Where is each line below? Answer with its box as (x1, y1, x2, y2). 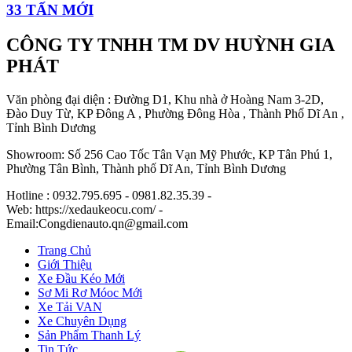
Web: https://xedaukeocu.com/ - (6, 202, 163, 216)
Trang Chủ (38, 243, 91, 257)
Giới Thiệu (38, 257, 92, 271)
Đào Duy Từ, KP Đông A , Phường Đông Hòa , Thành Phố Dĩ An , (6, 106, 344, 120)
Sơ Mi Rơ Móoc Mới (38, 285, 142, 299)
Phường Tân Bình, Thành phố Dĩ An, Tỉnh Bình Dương (6, 161, 286, 175)
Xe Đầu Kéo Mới (38, 271, 125, 285)
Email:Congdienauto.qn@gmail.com (6, 216, 188, 230)
